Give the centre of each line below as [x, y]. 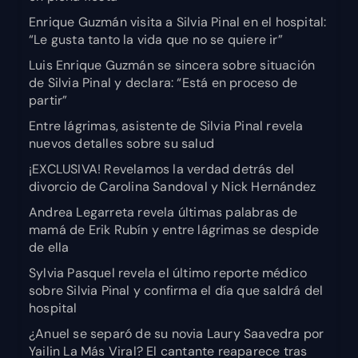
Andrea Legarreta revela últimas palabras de [163, 213]
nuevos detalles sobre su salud [121, 144]
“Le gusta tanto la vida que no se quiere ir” [156, 40]
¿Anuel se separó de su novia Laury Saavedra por [177, 334]
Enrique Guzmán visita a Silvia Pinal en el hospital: [178, 22]
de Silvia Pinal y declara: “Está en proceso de [163, 83]
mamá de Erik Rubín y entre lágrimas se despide [174, 230]
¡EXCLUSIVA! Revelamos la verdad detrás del [162, 169]
